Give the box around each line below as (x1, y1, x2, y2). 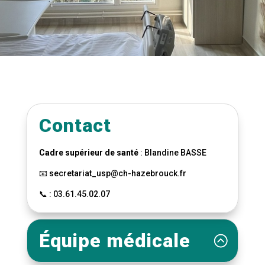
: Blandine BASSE (138, 148, 206, 157)
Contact (38, 114, 111, 137)
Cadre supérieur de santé (38, 148, 138, 157)
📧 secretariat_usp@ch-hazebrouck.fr (38, 169, 186, 178)
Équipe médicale (38, 230, 190, 252)
